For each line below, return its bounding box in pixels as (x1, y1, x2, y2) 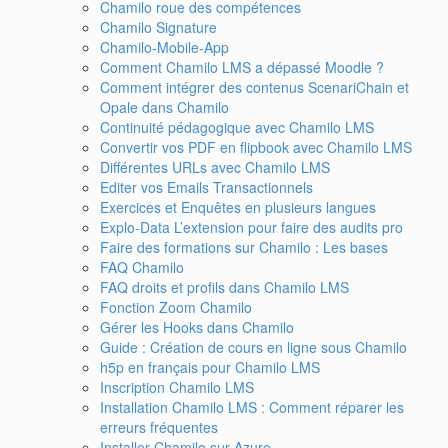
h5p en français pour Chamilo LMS (100, 356, 320, 377)
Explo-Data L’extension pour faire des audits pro (100, 216, 403, 237)
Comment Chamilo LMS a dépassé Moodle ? (100, 56, 384, 77)
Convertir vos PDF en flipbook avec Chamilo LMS (100, 136, 412, 157)
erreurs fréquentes (100, 416, 218, 437)
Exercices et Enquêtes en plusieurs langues (100, 196, 376, 217)
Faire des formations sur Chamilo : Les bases (100, 236, 388, 257)
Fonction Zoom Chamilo (100, 296, 252, 317)
